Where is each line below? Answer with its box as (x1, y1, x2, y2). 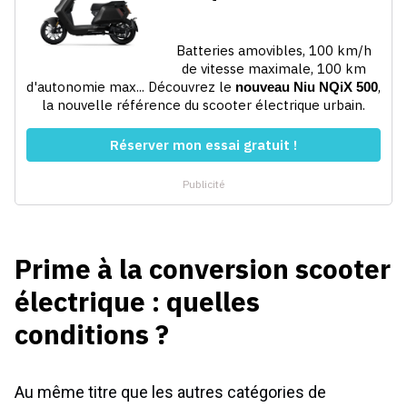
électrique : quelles (15, 283, 260, 319)
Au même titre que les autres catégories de (15, 382, 326, 402)
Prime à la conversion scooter (15, 250, 391, 286)
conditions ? (15, 315, 169, 352)
